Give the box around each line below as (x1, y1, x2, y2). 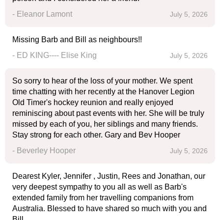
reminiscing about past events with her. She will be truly (12, 109, 204, 117)
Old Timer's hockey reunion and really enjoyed (12, 98, 173, 107)
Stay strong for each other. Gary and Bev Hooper (12, 131, 180, 139)
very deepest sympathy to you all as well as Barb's (12, 183, 187, 191)
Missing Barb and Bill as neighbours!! (12, 35, 142, 44)
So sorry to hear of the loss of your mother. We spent (12, 77, 192, 85)
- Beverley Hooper (12, 146, 76, 155)
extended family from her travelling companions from (12, 193, 193, 202)
